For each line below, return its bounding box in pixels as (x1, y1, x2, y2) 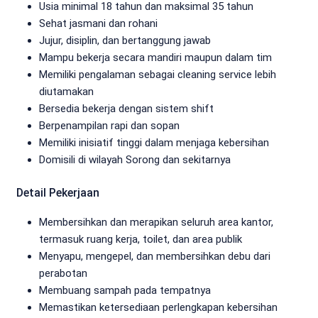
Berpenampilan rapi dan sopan (39, 119, 180, 132)
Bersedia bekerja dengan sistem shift (39, 102, 214, 115)
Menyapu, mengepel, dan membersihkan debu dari (39, 249, 270, 263)
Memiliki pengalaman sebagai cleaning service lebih (39, 67, 276, 81)
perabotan (39, 266, 87, 280)
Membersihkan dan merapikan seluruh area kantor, (39, 215, 273, 229)
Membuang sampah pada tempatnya (39, 283, 211, 297)
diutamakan (39, 84, 94, 98)
